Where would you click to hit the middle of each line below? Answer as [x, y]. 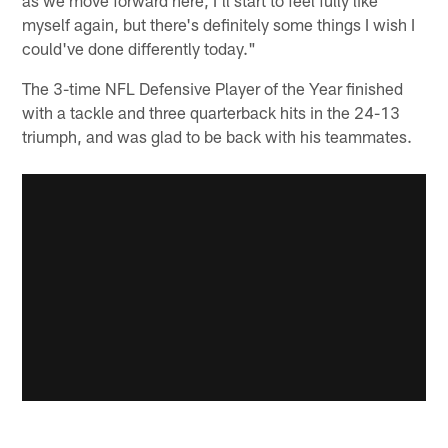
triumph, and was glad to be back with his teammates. [217, 135]
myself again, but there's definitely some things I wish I [219, 23]
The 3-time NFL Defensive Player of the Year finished [213, 87]
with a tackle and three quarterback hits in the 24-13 [211, 111]
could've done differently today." [139, 47]
